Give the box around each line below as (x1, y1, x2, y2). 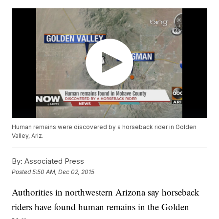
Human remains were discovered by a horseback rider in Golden (12, 123, 197, 131)
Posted (12, 168, 33, 175)
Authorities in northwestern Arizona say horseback (12, 186, 200, 198)
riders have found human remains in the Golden (12, 200, 190, 213)
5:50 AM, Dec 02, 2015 (32, 168, 95, 175)
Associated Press (22, 156, 85, 166)
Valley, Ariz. (12, 132, 44, 140)
